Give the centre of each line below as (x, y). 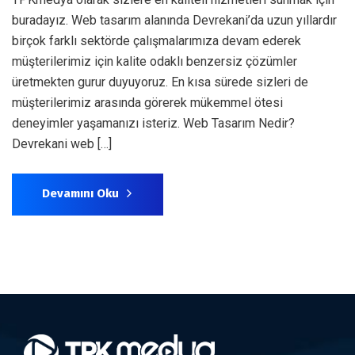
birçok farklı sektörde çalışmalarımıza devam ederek (157, 40)
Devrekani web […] (62, 143)
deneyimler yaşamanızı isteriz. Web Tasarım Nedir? (153, 123)
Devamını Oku (80, 193)
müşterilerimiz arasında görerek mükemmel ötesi (147, 102)
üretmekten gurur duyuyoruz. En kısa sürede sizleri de (160, 82)
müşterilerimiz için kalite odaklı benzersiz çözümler (155, 61)
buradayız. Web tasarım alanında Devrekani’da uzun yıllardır (174, 20)
